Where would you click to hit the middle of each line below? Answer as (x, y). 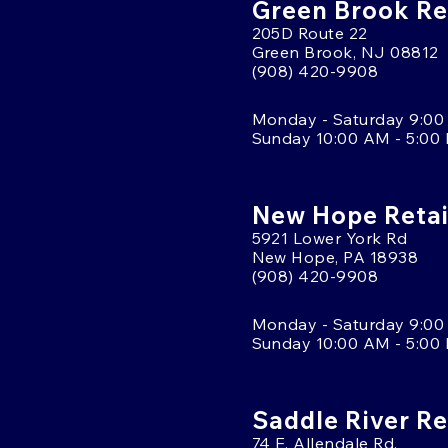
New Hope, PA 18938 (335, 256)
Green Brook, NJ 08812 (345, 51)
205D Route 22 (309, 32)
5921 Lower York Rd (329, 237)
